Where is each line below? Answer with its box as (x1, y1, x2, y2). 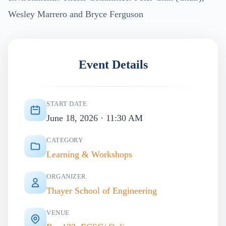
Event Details (78, 58, 148, 71)
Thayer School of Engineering (46, 185, 157, 196)
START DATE (46, 100, 87, 107)
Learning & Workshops (46, 149, 132, 159)
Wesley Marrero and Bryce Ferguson (8, 9, 143, 19)
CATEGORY (46, 136, 83, 144)
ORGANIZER (46, 173, 86, 180)
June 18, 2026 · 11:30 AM (46, 112, 143, 123)
